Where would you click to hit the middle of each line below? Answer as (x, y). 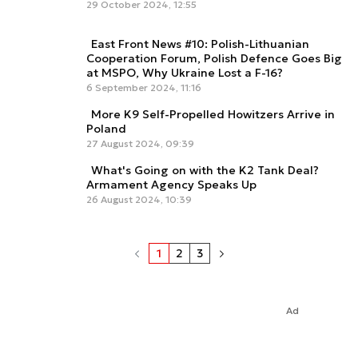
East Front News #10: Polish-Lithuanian (200, 44)
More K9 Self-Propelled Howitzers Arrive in (213, 115)
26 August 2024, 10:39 (139, 200)
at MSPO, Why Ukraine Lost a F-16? (185, 73)
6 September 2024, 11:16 (144, 88)
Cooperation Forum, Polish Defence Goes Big (214, 59)
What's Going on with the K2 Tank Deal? (205, 171)
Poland (106, 129)
